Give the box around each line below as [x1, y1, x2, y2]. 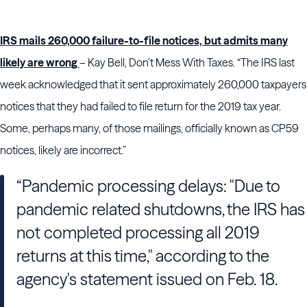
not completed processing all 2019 [16, 223, 260, 243]
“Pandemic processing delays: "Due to [16, 176, 280, 196]
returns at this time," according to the [16, 246, 269, 266]
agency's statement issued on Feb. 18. [16, 269, 278, 289]
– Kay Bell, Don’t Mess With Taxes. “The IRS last [79, 56, 295, 69]
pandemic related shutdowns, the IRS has [16, 199, 305, 219]
